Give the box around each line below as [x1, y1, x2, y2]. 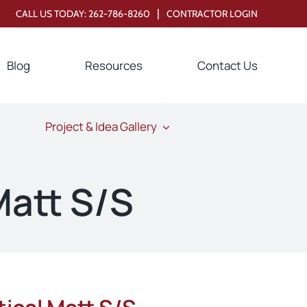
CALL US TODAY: [16, 7, 89, 20]
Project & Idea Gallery [45, 119, 157, 135]
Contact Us [197, 57, 258, 73]
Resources [85, 57, 143, 73]
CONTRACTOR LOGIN [167, 7, 258, 20]
